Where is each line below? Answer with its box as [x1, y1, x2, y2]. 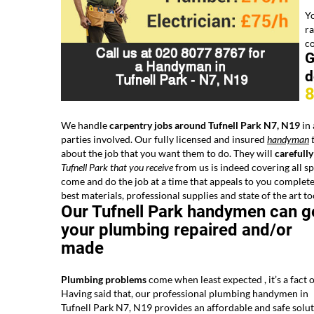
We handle [61, 119, 109, 132]
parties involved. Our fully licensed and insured [61, 133, 267, 146]
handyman [267, 133, 309, 146]
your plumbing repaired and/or [61, 220, 292, 240]
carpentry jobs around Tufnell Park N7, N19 [109, 119, 300, 132]
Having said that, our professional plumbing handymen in [61, 287, 308, 300]
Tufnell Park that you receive [61, 161, 173, 174]
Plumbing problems [61, 273, 146, 286]
